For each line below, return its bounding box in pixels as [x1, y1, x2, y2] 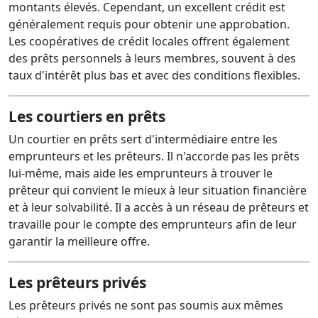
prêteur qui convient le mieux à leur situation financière [9, 182, 307, 198]
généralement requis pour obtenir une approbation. [9, 16, 290, 32]
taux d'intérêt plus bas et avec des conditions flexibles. [9, 67, 300, 83]
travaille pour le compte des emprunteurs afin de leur [9, 216, 297, 232]
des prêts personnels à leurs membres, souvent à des [9, 50, 296, 66]
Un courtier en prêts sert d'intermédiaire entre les [9, 131, 278, 147]
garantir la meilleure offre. [9, 234, 150, 249]
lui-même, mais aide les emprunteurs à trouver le [9, 165, 273, 181]
